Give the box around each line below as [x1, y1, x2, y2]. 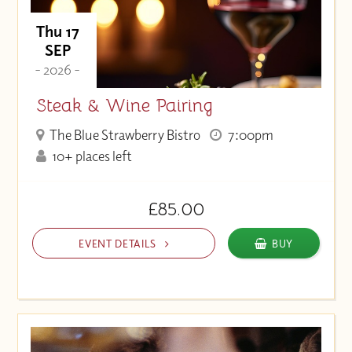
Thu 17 [35, 20, 79, 41]
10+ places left [49, 147, 133, 166]
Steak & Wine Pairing [35, 93, 213, 118]
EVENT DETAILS [79, 236, 159, 250]
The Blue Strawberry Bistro [47, 126, 201, 145]
